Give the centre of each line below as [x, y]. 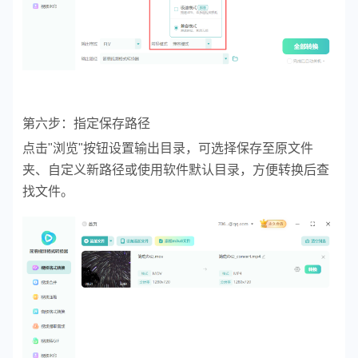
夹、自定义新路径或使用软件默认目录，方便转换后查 [176, 169]
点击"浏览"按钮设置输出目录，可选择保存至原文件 [168, 148]
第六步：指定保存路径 [86, 123]
